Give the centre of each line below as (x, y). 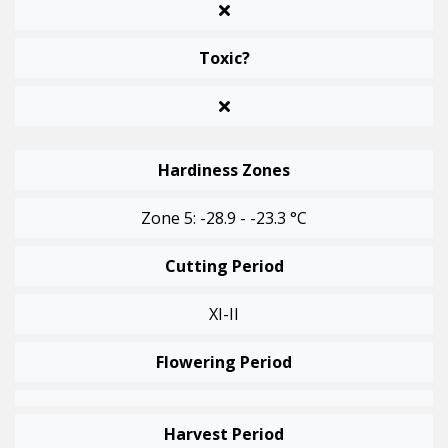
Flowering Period (224, 362)
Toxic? (224, 58)
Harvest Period (224, 434)
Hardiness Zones (224, 170)
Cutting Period (224, 266)
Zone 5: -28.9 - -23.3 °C (224, 218)
